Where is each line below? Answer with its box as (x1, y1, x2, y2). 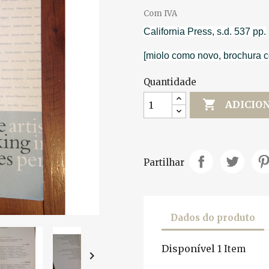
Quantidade (144, 76, 196, 88)
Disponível (162, 242, 215, 255)
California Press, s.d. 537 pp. (144, 26, 266, 37)
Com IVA (144, 8, 177, 19)
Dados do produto (171, 212, 255, 224)
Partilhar (144, 157, 184, 169)
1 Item (217, 243, 246, 255)
